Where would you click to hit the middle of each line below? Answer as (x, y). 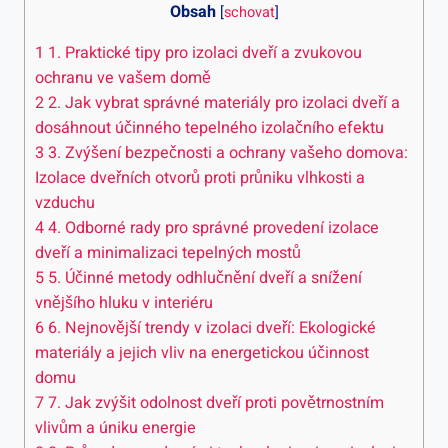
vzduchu (65, 202)
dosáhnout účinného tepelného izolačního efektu (209, 127)
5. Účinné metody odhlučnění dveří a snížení (203, 277)
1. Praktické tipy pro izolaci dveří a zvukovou (203, 52)
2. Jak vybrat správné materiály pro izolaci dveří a (222, 102)
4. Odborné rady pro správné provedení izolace (211, 227)
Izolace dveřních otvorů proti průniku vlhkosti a (200, 177)
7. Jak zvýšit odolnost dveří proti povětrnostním (214, 402)
